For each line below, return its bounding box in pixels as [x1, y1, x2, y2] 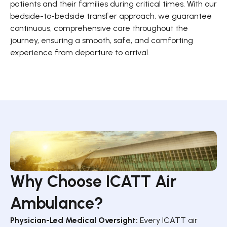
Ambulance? [10, 193, 103, 213]
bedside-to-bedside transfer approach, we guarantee [10, 11, 212, 21]
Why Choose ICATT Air [10, 171, 176, 191]
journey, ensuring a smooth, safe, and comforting [10, 35, 193, 45]
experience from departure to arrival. [10, 47, 149, 57]
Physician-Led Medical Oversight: [10, 215, 138, 225]
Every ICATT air [138, 215, 198, 225]
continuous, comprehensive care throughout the [10, 23, 188, 33]
